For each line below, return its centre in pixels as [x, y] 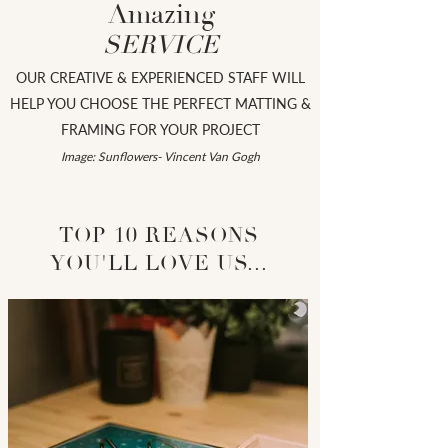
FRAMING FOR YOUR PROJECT [160, 129]
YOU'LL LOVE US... [159, 263]
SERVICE [161, 44]
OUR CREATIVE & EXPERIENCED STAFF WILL [160, 77]
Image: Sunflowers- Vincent [134, 156]
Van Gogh [233, 156]
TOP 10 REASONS [159, 235]
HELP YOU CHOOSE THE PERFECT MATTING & [160, 103]
